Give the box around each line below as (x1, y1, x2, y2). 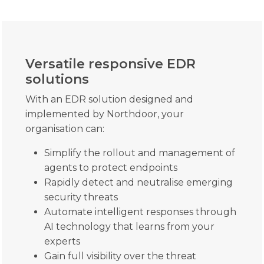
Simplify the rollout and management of (44, 147, 236, 159)
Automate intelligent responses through (44, 206, 237, 217)
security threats (44, 191, 118, 203)
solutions (25, 71, 90, 87)
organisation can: (25, 123, 105, 134)
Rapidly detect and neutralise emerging (44, 176, 233, 188)
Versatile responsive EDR (25, 55, 196, 72)
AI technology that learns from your (44, 220, 215, 232)
